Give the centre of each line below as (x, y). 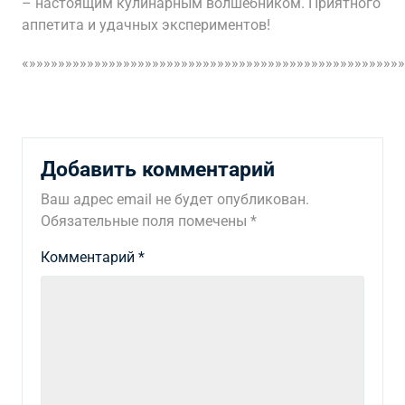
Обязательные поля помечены (146, 221)
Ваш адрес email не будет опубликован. (175, 199)
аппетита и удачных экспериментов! (146, 25)
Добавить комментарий (158, 169)
